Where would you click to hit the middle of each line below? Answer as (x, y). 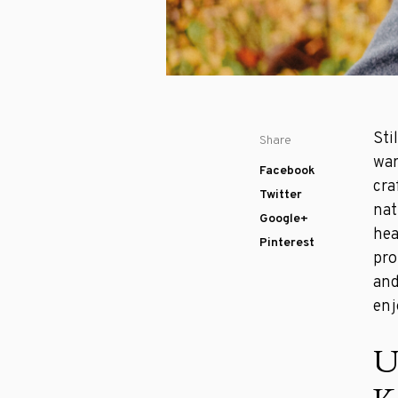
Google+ (284, 219)
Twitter (281, 195)
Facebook (287, 171)
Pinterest (287, 243)
